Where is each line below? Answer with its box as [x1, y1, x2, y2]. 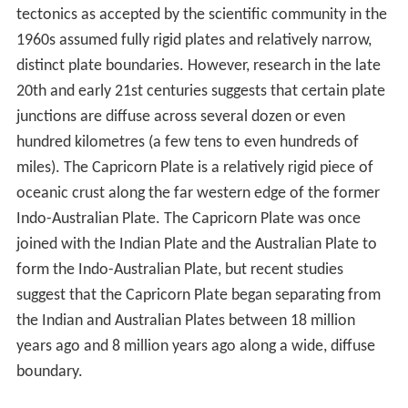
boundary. [15, 363, 83, 382]
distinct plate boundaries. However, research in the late [15, 57, 381, 76]
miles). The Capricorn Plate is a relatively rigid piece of [15, 159, 373, 178]
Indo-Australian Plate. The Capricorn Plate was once [15, 210, 361, 229]
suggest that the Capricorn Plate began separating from [15, 287, 381, 305]
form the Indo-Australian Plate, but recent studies [15, 261, 343, 280]
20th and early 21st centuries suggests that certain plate [15, 83, 385, 101]
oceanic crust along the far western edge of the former [15, 185, 380, 203]
